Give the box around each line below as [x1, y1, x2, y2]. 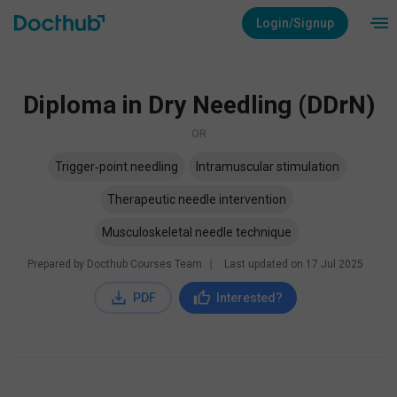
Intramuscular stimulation [195, 160, 339, 174]
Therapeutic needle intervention [107, 192, 286, 206]
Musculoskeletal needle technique [102, 225, 292, 239]
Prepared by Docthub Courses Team [27, 258, 202, 270]
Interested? [215, 291, 283, 305]
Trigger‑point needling [54, 160, 178, 174]
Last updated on [223, 258, 306, 270]
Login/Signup [256, 16, 334, 30]
